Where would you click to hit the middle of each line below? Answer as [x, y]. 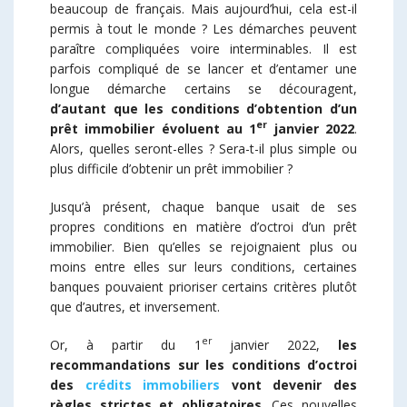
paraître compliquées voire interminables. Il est [203, 48]
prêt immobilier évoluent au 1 [154, 128]
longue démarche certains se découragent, [203, 88]
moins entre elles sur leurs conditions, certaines [203, 266]
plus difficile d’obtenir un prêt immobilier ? [171, 168]
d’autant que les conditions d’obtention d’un [203, 108]
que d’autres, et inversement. [135, 306]
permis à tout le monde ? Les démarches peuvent [203, 28]
